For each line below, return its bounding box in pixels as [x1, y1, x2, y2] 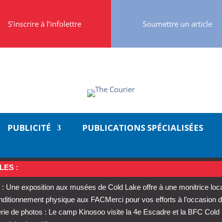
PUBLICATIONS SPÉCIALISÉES [82, 121, 203, 133]
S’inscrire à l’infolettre [7, 18, 81, 29]
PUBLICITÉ [7, 121, 52, 133]
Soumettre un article [143, 18, 213, 29]
